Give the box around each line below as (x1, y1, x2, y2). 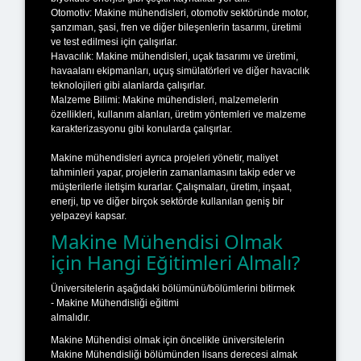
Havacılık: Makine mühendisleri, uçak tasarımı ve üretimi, (51, 50, 298, 62)
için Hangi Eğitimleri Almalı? (51, 248, 300, 276)
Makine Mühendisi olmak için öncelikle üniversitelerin (51, 334, 284, 346)
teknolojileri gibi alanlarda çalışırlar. (51, 79, 205, 91)
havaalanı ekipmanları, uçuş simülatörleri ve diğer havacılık (51, 64, 309, 77)
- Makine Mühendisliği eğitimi (51, 297, 179, 309)
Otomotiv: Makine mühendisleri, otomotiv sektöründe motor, (51, 6, 309, 19)
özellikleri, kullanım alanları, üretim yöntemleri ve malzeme (51, 108, 306, 120)
